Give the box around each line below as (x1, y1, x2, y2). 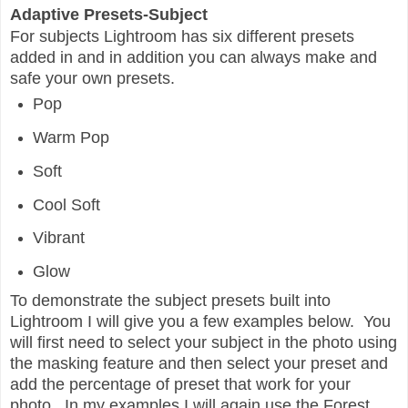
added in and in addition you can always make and (10, 48, 377, 67)
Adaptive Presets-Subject (10, 5, 208, 25)
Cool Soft (32, 195, 100, 214)
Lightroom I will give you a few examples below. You (10, 312, 391, 331)
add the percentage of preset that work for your (10, 375, 351, 394)
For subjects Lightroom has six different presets (10, 27, 354, 46)
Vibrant (32, 229, 85, 248)
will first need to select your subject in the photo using (10, 333, 397, 352)
